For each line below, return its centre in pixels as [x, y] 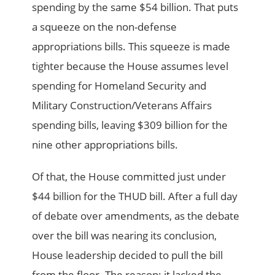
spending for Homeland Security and [119, 86]
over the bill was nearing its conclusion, [125, 236]
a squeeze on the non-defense [105, 27]
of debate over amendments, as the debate [136, 216]
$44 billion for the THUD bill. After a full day [135, 196]
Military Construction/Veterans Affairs [122, 106]
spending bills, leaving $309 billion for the [130, 125]
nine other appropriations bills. [105, 145]
